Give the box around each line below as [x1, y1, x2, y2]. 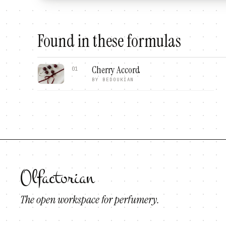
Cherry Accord [92, 64, 140, 76]
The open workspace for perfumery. [20, 192, 159, 207]
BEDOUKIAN [102, 76, 134, 83]
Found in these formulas [37, 30, 181, 52]
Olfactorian [20, 164, 94, 191]
